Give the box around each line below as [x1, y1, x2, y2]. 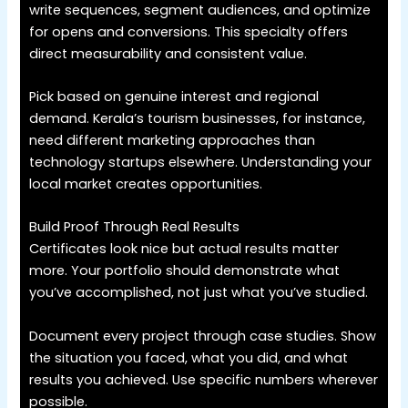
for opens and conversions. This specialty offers [29, 22, 349, 41]
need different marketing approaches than [29, 130, 316, 149]
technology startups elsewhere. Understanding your [29, 152, 372, 171]
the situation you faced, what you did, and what [29, 348, 349, 367]
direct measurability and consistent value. [29, 44, 308, 63]
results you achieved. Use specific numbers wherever [29, 370, 379, 389]
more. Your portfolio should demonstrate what [29, 261, 341, 280]
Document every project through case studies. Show [29, 326, 377, 345]
